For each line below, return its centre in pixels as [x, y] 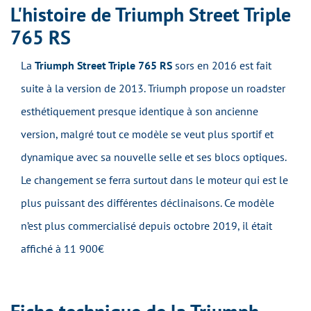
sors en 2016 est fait [222, 66]
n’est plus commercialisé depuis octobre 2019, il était [146, 226]
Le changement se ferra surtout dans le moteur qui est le [154, 180]
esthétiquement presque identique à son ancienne [140, 111]
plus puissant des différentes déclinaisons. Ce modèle [148, 203]
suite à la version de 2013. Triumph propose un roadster [153, 89]
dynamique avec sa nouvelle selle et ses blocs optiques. [153, 157]
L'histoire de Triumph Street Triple [151, 15]
